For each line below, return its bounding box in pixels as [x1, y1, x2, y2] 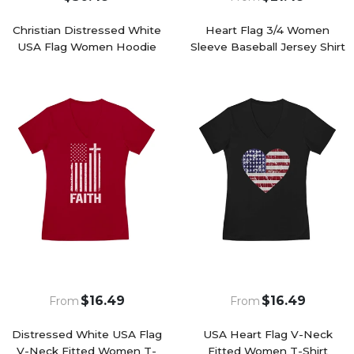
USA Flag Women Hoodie [17, 40, 156, 53]
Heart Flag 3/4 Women [205, 23, 330, 36]
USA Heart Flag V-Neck [202, 327, 333, 341]
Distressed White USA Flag [11, 327, 162, 341]
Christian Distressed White [12, 23, 161, 36]
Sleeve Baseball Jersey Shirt [190, 40, 345, 53]
